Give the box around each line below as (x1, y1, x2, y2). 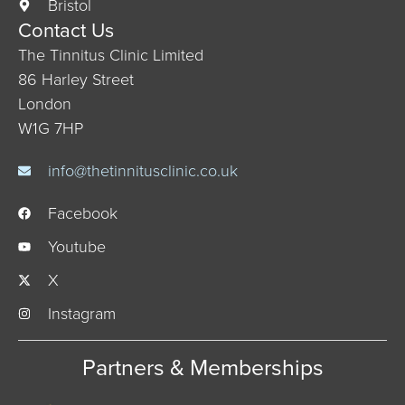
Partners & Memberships (81, 350, 324, 384)
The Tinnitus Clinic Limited (18, 42, 203, 67)
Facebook (47, 201, 118, 225)
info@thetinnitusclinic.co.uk (47, 158, 238, 183)
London (18, 91, 71, 116)
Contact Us (18, 14, 114, 45)
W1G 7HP (18, 116, 83, 140)
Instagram (47, 301, 116, 325)
